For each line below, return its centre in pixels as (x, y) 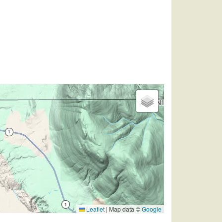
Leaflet (95, 209)
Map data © (125, 209)
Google (152, 209)
